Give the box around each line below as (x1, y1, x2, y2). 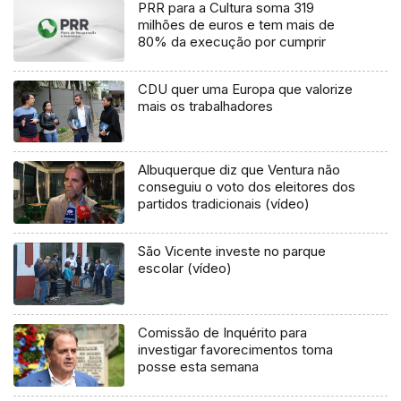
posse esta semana (138, 358, 260, 376)
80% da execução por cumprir (138, 32, 327, 50)
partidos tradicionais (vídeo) (138, 195, 311, 213)
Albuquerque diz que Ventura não (138, 161, 341, 179)
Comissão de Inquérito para (138, 324, 308, 342)
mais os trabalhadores (138, 97, 274, 115)
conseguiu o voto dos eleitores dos (138, 178, 356, 196)
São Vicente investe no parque (138, 243, 327, 260)
